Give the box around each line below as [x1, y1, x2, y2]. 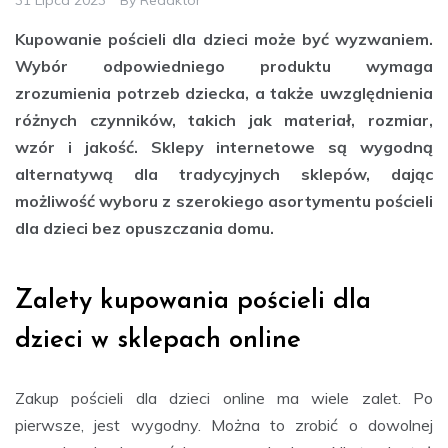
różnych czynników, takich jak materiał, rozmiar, [15, 109, 433, 130]
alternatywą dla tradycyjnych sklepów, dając [15, 163, 433, 184]
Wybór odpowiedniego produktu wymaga [15, 55, 433, 76]
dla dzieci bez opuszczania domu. [15, 217, 274, 238]
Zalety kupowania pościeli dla [15, 287, 371, 315]
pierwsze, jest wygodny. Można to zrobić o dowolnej [15, 414, 433, 435]
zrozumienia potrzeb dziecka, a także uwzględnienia [15, 82, 433, 103]
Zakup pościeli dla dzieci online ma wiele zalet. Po [15, 387, 433, 408]
